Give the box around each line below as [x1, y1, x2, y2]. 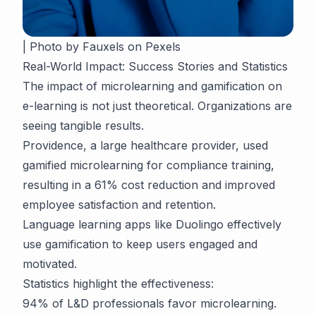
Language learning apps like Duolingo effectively [23, 217, 281, 232]
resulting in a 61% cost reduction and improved [23, 178, 275, 193]
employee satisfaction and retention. [23, 197, 216, 212]
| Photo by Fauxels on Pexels [23, 39, 181, 54]
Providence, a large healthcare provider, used [23, 138, 268, 153]
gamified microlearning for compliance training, [23, 158, 274, 173]
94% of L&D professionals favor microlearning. [23, 296, 276, 311]
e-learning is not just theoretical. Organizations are [23, 99, 292, 114]
